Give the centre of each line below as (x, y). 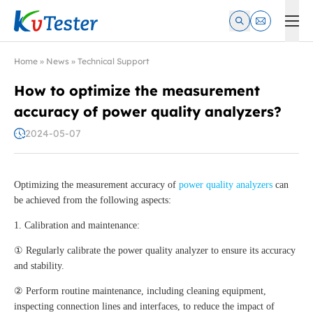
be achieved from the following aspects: (93, 201)
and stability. (39, 266)
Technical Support (114, 61)
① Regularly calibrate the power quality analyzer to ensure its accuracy (155, 251)
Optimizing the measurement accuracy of (96, 185)
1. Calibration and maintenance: (77, 226)
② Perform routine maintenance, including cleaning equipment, (140, 291)
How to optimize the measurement (137, 90)
